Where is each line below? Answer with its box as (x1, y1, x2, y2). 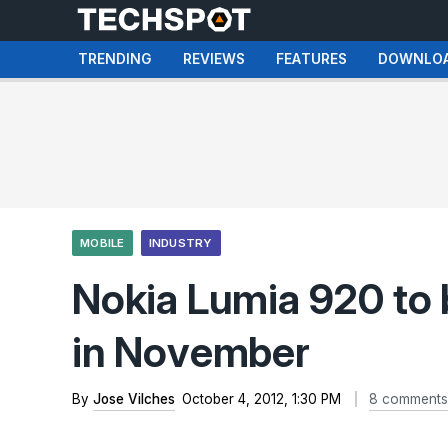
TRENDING (78, 51, 152, 67)
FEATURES (276, 51, 347, 67)
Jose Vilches (93, 391, 175, 407)
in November (72, 327, 310, 377)
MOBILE (80, 236, 125, 250)
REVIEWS (183, 51, 245, 67)
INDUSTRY (148, 236, 213, 250)
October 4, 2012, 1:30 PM (182, 391, 341, 407)
